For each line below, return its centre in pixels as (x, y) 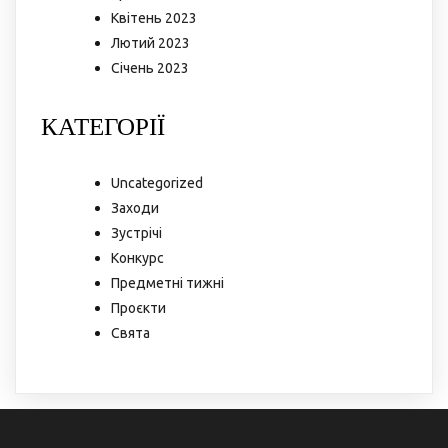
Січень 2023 (150, 67)
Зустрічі (136, 232)
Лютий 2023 (150, 42)
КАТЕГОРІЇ (103, 125)
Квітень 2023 (154, 17)
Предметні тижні (167, 282)
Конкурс (137, 257)
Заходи (135, 207)
